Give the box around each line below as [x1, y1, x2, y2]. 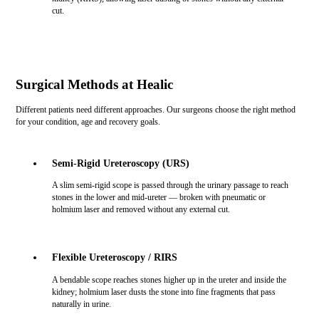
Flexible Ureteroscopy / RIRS [51, 251, 177, 263]
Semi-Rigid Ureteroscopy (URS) [51, 157, 189, 169]
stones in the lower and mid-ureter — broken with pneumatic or [51, 192, 266, 202]
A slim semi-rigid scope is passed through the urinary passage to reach [51, 179, 288, 190]
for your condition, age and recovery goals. [15, 116, 160, 127]
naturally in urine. [51, 298, 111, 309]
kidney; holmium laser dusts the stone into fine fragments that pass [51, 286, 276, 297]
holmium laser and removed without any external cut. [51, 204, 230, 214]
